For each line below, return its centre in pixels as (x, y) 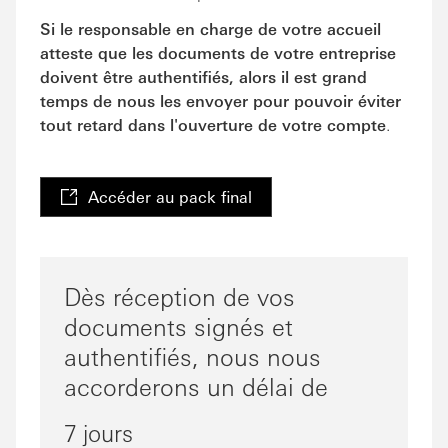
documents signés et (178, 325)
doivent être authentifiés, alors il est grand (203, 76)
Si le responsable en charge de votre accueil (210, 28)
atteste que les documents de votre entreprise (218, 52)
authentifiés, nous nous (192, 355)
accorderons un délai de (196, 385)
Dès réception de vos (179, 295)
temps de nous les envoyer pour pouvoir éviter (220, 100)
